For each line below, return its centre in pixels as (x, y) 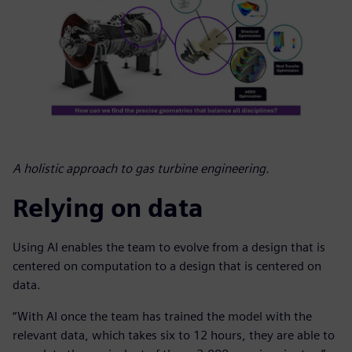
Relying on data (108, 208)
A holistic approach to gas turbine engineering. (141, 169)
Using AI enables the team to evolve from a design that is (169, 247)
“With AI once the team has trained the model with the (162, 317)
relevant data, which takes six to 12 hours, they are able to (174, 335)
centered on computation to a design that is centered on (167, 266)
